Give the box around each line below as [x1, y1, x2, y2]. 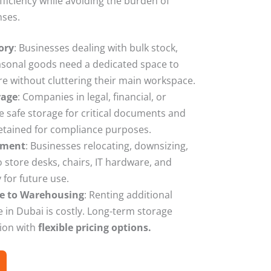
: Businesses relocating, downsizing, [25, 139, 188, 152]
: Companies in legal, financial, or [18, 90, 166, 103]
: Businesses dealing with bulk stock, [14, 41, 178, 54]
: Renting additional [84, 188, 172, 201]
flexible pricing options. [38, 220, 151, 234]
